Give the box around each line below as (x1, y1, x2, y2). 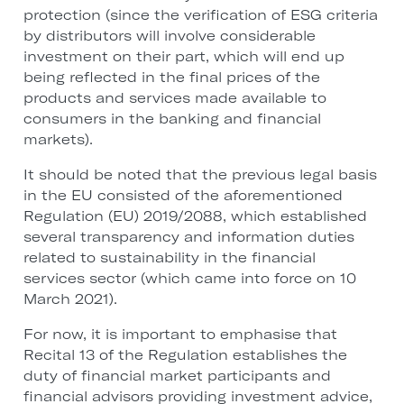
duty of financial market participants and (23, 367, 331, 385)
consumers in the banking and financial (23, 110, 321, 128)
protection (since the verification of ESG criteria (23, 6, 378, 24)
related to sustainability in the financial (23, 249, 316, 267)
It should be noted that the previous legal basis (23, 166, 377, 184)
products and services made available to (23, 89, 326, 107)
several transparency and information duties (23, 228, 354, 246)
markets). (23, 131, 93, 149)
